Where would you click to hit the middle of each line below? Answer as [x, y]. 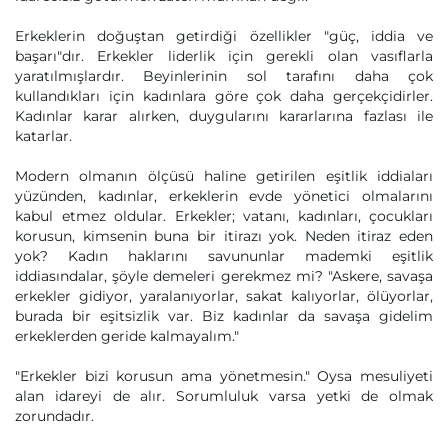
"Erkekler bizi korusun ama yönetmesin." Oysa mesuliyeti [224, 376]
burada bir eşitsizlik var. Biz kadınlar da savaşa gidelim [224, 316]
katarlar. [43, 136]
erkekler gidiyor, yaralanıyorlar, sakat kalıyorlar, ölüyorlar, [224, 296]
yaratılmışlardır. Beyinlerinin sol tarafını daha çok [224, 76]
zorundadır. [54, 416]
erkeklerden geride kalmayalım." [127, 336]
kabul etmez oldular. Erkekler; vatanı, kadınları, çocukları [224, 216]
